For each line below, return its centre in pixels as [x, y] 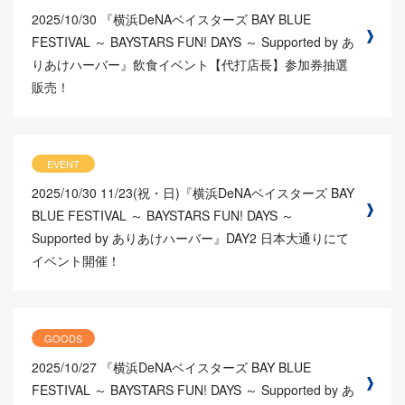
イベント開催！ [76, 261]
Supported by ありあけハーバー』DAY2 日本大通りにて [190, 238]
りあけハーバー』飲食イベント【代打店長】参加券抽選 [190, 64]
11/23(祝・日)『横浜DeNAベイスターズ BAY [227, 193]
